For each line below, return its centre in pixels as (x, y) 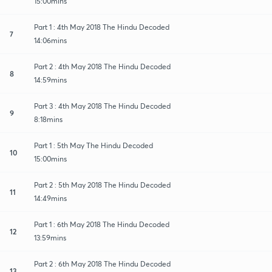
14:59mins (50, 80)
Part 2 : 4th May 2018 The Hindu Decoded (102, 66)
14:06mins (50, 40)
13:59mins (50, 237)
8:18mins (48, 119)
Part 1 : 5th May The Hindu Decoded (93, 145)
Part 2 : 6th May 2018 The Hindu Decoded (102, 263)
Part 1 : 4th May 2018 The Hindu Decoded (102, 27)
